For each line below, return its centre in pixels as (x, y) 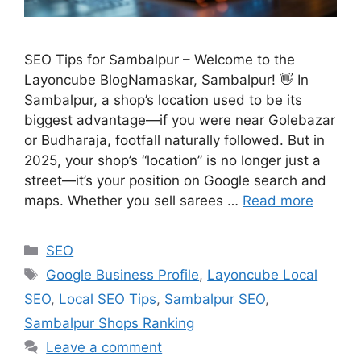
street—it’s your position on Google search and (175, 180)
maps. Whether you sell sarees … (133, 200)
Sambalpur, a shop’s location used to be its (163, 100)
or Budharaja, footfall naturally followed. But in (174, 140)
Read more (278, 200)
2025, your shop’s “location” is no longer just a (172, 160)
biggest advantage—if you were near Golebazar (180, 120)
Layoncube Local (263, 274)
